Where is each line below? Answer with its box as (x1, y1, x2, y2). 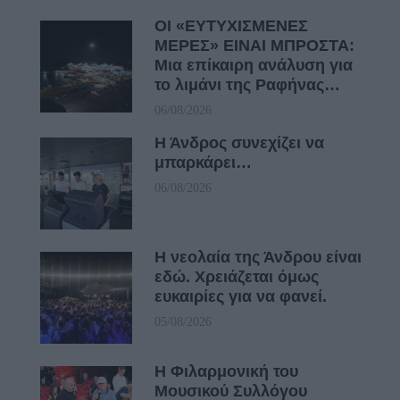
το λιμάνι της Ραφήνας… (154, 76, 340, 95)
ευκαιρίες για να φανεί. (154, 287, 327, 306)
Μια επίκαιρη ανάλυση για (154, 56, 353, 75)
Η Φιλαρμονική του (154, 362, 298, 381)
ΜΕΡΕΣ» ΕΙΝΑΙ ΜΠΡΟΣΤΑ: (154, 37, 354, 55)
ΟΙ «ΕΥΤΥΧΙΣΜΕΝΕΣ (154, 17, 308, 36)
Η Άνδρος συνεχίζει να (154, 134, 324, 153)
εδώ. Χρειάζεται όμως (154, 268, 319, 287)
